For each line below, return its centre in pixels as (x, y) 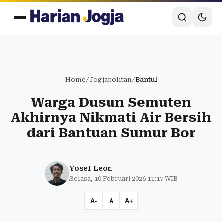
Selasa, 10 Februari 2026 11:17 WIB (123, 179)
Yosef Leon (90, 168)
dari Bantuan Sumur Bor (111, 133)
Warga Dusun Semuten (111, 102)
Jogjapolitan (110, 80)
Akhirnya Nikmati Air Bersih (111, 117)
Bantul (146, 80)
